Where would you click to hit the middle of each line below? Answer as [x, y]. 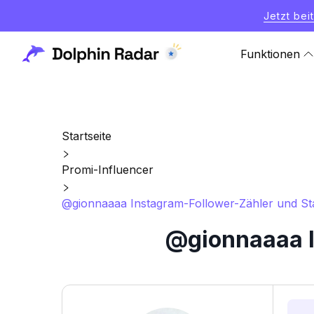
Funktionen [270, 54]
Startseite [87, 136]
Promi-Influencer [108, 170]
